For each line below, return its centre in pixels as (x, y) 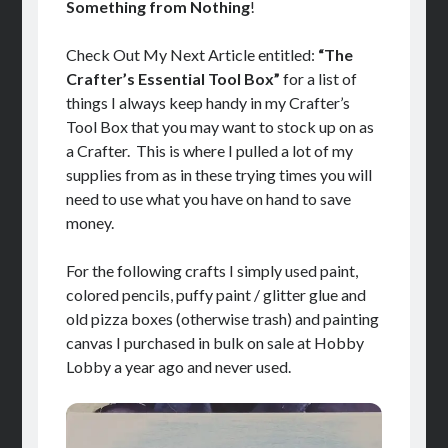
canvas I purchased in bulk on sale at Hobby (214, 342)
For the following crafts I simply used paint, (211, 270)
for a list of (318, 78)
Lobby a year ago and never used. (178, 366)
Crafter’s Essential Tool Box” (172, 78)
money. (89, 222)
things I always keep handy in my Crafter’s (207, 102)
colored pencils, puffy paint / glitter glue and (215, 294)
